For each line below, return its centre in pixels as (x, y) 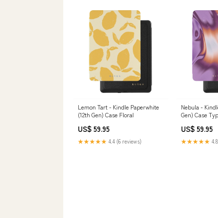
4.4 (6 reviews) (124, 141)
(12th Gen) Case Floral (106, 115)
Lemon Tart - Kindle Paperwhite (118, 107)
